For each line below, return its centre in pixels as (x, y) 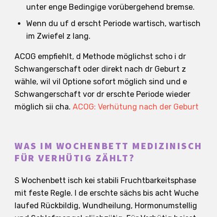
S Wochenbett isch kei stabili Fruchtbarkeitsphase (105, 180)
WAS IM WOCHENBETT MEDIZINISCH (108, 146)
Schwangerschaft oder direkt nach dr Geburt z (100, 69)
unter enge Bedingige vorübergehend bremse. (110, 7)
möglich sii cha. (44, 107)
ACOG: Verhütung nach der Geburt (136, 107)
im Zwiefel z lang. (58, 36)
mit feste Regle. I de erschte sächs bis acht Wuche (107, 193)
